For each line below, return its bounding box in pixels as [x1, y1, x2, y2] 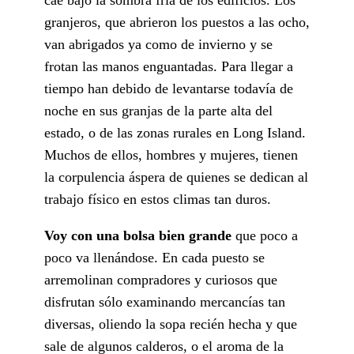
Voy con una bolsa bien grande [44, 227, 232, 243]
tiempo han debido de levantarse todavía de [44, 80, 293, 96]
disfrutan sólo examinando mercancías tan [44, 293, 285, 310]
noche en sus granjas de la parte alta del [44, 102, 273, 119]
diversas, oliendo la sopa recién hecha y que [44, 315, 297, 332]
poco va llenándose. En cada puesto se [44, 249, 265, 265]
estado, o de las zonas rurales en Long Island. [44, 124, 306, 141]
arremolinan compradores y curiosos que [44, 271, 277, 288]
